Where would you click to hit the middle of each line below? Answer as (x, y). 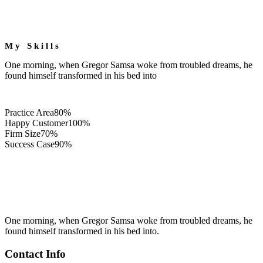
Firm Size (23, 133)
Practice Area (29, 112)
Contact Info (35, 254)
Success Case (30, 144)
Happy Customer (36, 123)
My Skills (33, 45)
